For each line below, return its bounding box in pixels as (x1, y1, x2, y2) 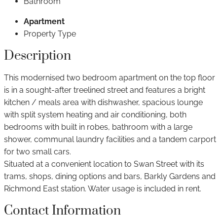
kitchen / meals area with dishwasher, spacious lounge (4, 98, 203, 108)
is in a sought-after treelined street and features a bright (4, 85, 205, 95)
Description (4, 47, 71, 64)
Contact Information (4, 203, 121, 220)
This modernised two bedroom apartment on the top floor (4, 73, 215, 83)
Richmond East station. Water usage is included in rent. (4, 184, 201, 194)
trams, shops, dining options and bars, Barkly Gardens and (4, 172, 216, 182)
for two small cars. (4, 147, 71, 157)
